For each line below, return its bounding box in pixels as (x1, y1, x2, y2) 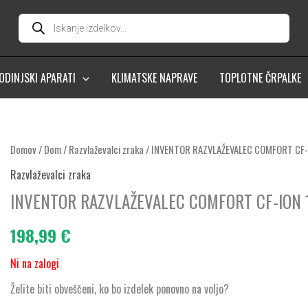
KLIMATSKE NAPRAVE (111, 69, 197, 86)
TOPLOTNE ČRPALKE (219, 69, 301, 86)
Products (19, 8, 57, 25)
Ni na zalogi (10, 255, 60, 272)
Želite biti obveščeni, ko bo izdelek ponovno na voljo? (10, 280, 230, 298)
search (19, 19, 47, 36)
